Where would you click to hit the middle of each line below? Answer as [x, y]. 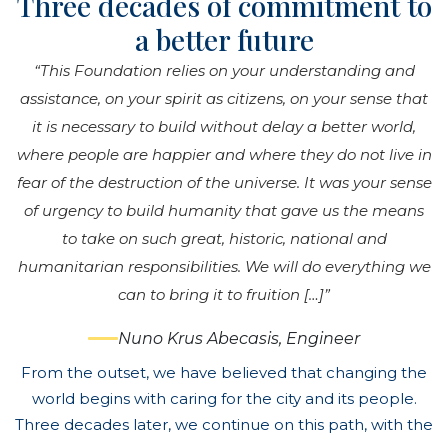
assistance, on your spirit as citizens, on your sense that [224, 98]
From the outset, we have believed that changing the [224, 372]
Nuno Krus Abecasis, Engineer [239, 338]
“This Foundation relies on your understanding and [224, 70]
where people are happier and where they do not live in [224, 154]
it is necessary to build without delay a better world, [224, 126]
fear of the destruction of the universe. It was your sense [224, 182]
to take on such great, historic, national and [224, 238]
